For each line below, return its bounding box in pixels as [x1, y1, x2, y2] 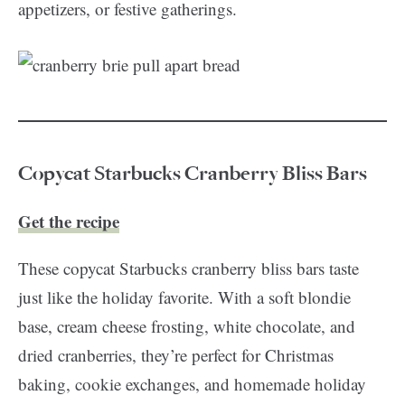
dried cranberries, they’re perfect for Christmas [18, 344, 334, 366]
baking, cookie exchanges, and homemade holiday [18, 372, 366, 395]
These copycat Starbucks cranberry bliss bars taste [18, 257, 359, 279]
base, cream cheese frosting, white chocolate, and [18, 315, 355, 337]
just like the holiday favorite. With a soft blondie [18, 286, 351, 308]
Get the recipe [18, 209, 119, 233]
